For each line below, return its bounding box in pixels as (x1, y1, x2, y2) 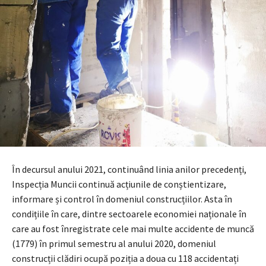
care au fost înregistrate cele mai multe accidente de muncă (12, 222, 254, 235)
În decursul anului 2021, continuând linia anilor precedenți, (12, 163, 246, 175)
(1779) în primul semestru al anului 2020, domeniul (12, 237, 216, 249)
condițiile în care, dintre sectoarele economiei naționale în (12, 207, 246, 220)
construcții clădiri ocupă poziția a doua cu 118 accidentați (12, 252, 239, 264)
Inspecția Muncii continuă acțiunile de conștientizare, (12, 178, 226, 190)
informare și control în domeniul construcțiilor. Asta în (12, 192, 232, 205)
